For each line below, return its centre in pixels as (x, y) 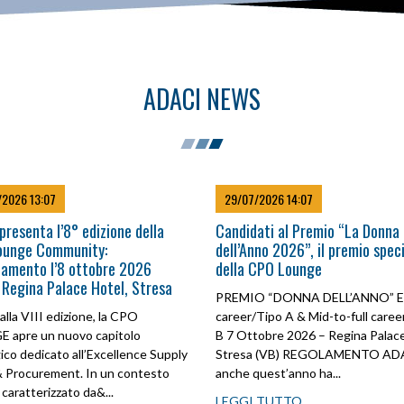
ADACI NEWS (202, 99)
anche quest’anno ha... (278, 373)
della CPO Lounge (269, 269)
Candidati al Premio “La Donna (308, 231)
